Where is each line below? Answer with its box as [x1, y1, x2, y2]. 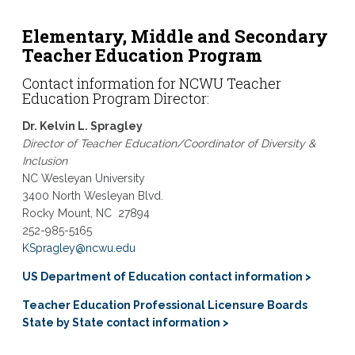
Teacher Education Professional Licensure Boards [21, 299, 307, 311]
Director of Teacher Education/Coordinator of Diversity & [21, 137, 315, 150]
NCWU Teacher [178, 74, 281, 93]
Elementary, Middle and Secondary [21, 25, 328, 48]
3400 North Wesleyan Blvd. [21, 189, 163, 202]
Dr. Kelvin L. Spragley [21, 120, 143, 132]
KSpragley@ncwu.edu [21, 242, 136, 254]
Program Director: [92, 89, 209, 108]
